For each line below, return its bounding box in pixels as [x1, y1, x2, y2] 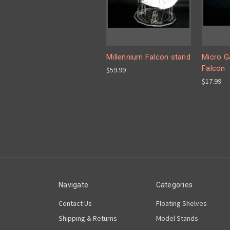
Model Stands [156, 214, 198, 223]
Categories [156, 181, 193, 189]
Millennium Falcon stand [106, 52, 190, 62]
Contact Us [59, 199, 92, 208]
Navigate [59, 181, 88, 189]
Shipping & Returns [59, 214, 117, 223]
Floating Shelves [156, 199, 207, 208]
